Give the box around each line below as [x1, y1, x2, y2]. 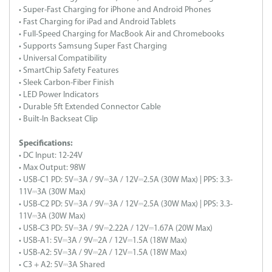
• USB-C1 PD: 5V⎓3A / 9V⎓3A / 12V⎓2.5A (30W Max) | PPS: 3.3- [19, 175, 233, 185]
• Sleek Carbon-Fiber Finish [19, 78, 114, 87]
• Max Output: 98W [19, 163, 86, 172]
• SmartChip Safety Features [19, 66, 119, 75]
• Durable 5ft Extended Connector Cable [19, 102, 161, 112]
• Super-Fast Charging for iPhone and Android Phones [19, 5, 211, 15]
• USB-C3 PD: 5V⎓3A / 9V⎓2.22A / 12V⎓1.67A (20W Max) [19, 223, 212, 233]
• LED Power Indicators [19, 90, 99, 100]
